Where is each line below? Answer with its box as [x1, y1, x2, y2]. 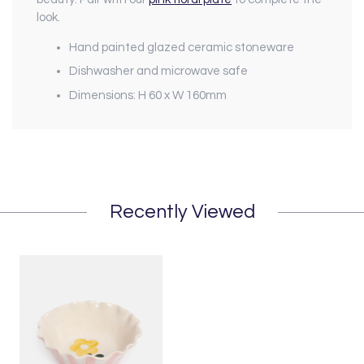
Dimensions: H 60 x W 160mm [69, 89, 227, 102]
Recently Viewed [109, 201, 255, 222]
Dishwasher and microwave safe [69, 65, 248, 77]
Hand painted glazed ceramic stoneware [69, 41, 297, 54]
